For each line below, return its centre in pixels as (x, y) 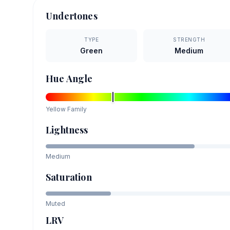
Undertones (72, 16)
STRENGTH (189, 39)
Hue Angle (69, 78)
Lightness (67, 130)
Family (76, 109)
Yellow (56, 109)
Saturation (69, 177)
